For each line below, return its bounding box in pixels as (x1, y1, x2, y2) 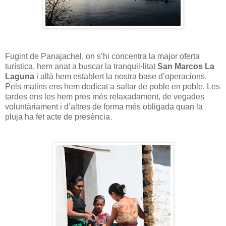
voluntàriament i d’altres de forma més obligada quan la (5, 102, 203, 111)
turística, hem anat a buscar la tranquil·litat (5, 62, 157, 71)
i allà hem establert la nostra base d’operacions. (34, 72, 207, 81)
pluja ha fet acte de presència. (5, 112, 112, 121)
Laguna (5, 72, 34, 81)
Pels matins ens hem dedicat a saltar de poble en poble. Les (5, 82, 220, 91)
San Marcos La (157, 62, 214, 71)
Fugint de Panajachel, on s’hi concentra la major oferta (5, 51, 200, 61)
